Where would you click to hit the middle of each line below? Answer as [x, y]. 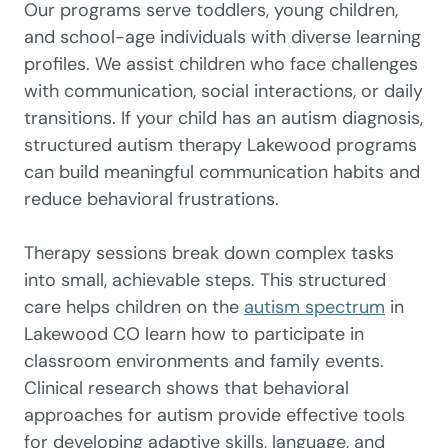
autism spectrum [314, 307]
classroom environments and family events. [204, 361]
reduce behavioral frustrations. [151, 199]
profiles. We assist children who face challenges [221, 64]
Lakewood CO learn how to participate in [194, 334]
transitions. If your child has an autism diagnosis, [223, 118]
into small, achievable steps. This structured [205, 280]
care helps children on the [134, 307]
